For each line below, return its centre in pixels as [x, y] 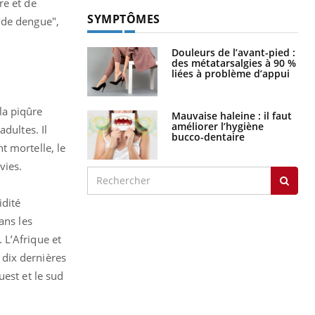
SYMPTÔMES [124, 19]
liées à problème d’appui [231, 73]
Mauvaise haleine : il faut [232, 115]
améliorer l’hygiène [218, 126]
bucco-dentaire [208, 136]
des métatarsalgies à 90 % [234, 63]
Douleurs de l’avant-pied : [233, 52]
